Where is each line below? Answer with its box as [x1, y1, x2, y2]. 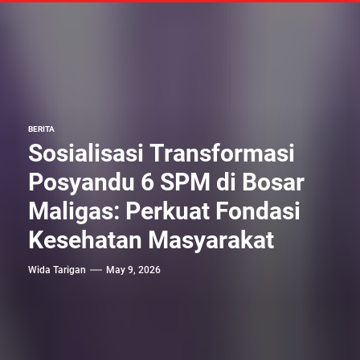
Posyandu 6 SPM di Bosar [28, 168, 305, 196]
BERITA [28, 125, 55, 133]
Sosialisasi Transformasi [28, 139, 295, 167]
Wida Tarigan [28, 264, 86, 276]
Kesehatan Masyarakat [28, 226, 274, 254]
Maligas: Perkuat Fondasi [28, 197, 301, 225]
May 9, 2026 [106, 264, 161, 276]
